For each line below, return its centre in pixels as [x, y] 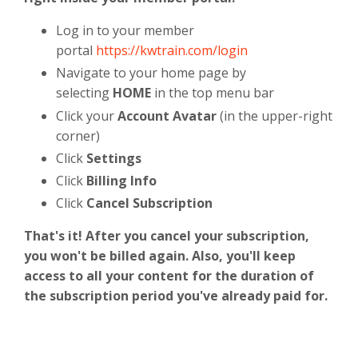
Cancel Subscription [149, 203]
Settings [114, 158]
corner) [78, 135]
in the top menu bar [214, 93]
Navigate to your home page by [151, 73]
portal [74, 51]
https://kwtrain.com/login [172, 51]
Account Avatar [167, 115]
